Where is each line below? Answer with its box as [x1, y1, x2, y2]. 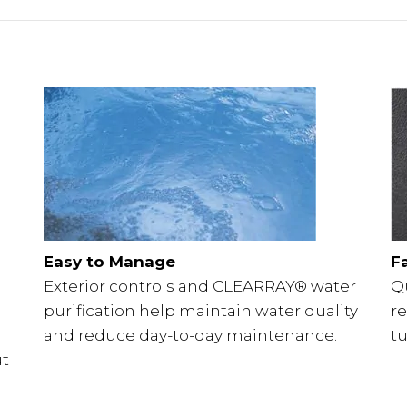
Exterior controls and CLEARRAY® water [43, 276, 356, 295]
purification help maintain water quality [43, 301, 358, 320]
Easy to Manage [43, 252, 175, 271]
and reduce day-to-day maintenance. [43, 325, 337, 344]
